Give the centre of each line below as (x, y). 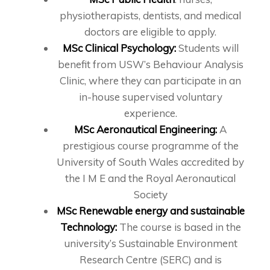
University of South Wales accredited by (150, 162)
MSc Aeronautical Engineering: (146, 130)
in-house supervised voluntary (150, 97)
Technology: (88, 227)
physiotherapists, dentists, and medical (150, 16)
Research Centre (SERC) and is (150, 260)
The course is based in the (179, 227)
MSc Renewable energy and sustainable (150, 211)
